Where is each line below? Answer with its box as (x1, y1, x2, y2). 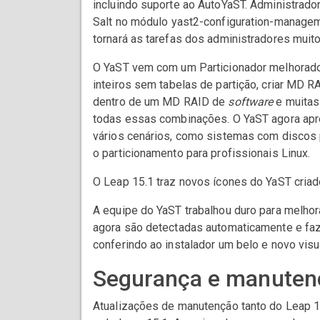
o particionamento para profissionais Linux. (93, 146, 311, 161)
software (228, 95, 274, 109)
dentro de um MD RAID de (93, 95, 229, 109)
